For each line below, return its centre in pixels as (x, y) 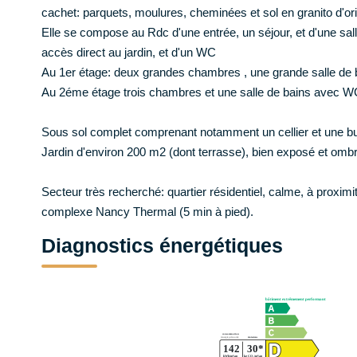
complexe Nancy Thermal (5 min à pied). (147, 212)
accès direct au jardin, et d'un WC (129, 52)
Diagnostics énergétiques (162, 245)
